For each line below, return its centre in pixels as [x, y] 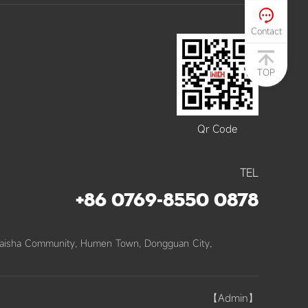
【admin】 [233, 297]
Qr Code [218, 129]
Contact [266, 31]
